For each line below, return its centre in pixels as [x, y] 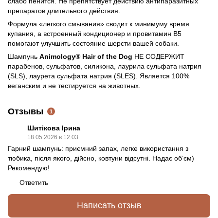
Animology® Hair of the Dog [86, 56]
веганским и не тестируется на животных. [74, 85]
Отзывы [26, 111]
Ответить [34, 182]
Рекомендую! [29, 168]
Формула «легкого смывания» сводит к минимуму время [99, 24]
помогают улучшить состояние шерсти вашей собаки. [93, 43]
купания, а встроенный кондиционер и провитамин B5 [95, 33]
